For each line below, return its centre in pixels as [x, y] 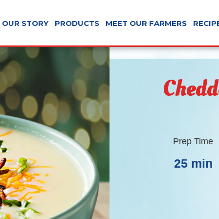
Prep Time [193, 141]
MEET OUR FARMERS [146, 23]
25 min [193, 163]
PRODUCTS [77, 23]
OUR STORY [25, 23]
